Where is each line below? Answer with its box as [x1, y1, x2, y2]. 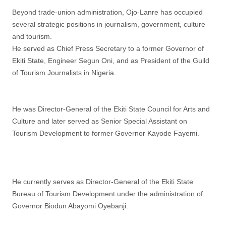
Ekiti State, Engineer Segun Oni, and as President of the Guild [12, 56, 209, 65]
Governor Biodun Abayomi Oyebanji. [12, 202, 128, 210]
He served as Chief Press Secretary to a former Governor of [12, 44, 204, 52]
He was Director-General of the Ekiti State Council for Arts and [12, 105, 210, 113]
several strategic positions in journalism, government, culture [12, 20, 205, 28]
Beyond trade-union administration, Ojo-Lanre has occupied [12, 8, 203, 16]
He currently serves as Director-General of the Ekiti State [12, 178, 193, 186]
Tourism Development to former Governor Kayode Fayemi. [12, 129, 199, 137]
